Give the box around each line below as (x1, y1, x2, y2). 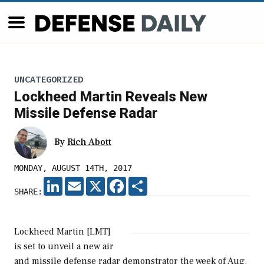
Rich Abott (67, 136, 111, 148)
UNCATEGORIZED (14, 73, 83, 85)
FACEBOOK (126, 177, 164, 187)
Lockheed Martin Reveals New (14, 88, 207, 105)
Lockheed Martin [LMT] (14, 226, 111, 238)
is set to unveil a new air (14, 240, 114, 253)
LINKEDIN (62, 177, 100, 187)
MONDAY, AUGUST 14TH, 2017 (14, 163, 132, 173)
